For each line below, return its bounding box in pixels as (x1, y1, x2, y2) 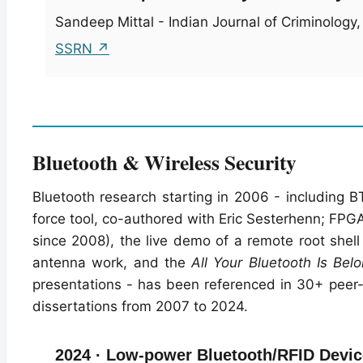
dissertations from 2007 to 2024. (32, 297, 248, 314)
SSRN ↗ (55, 40, 109, 57)
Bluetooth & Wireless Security (32, 146, 297, 177)
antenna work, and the (32, 254, 192, 271)
